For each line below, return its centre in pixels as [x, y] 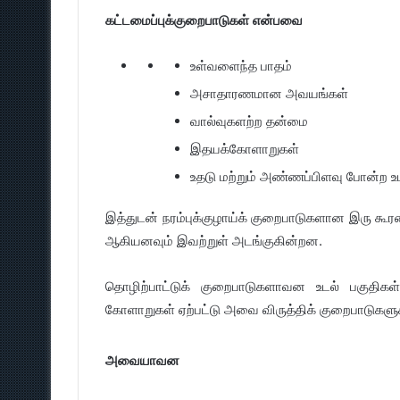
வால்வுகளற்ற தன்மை [249, 121]
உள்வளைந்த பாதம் [241, 66]
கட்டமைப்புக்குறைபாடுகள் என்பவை [204, 20]
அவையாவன [142, 360]
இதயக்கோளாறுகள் [245, 149]
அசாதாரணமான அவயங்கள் [269, 93]
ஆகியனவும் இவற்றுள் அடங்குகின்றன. [214, 241]
